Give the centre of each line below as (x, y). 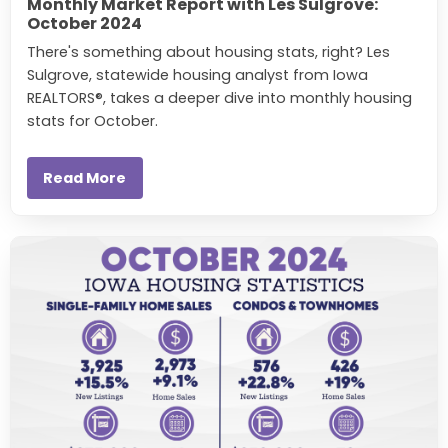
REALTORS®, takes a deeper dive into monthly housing (219, 98)
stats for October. (94, 121)
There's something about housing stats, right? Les (208, 52)
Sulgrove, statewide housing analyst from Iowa (197, 75)
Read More (85, 177)
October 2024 (84, 24)
